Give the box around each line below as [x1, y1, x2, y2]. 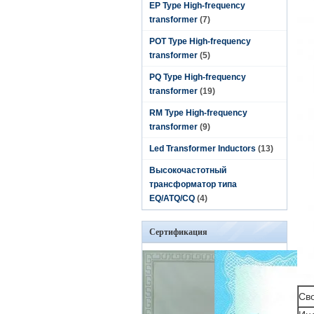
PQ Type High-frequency [149, 72, 246, 82]
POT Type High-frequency [149, 36, 251, 46]
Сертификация [149, 227, 207, 237]
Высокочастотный [149, 165, 226, 175]
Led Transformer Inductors [149, 144, 256, 153]
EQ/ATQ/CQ [149, 193, 195, 203]
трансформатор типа [149, 179, 237, 189]
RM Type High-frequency [149, 108, 247, 118]
